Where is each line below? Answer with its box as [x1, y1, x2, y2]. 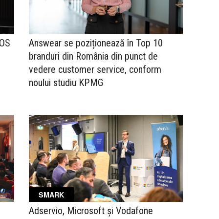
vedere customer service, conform [29, 64, 161, 76]
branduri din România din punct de [29, 50, 158, 63]
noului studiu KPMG [29, 77, 103, 89]
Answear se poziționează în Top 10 [29, 37, 163, 49]
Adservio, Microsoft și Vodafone [29, 204, 153, 217]
